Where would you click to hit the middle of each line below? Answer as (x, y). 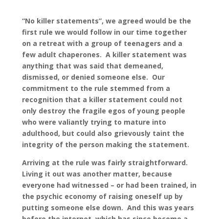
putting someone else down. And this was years (108, 208)
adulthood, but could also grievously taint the (103, 133)
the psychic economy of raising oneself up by (102, 197)
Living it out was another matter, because (97, 174)
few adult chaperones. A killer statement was (104, 55)
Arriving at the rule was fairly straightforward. (106, 163)
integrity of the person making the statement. (105, 145)
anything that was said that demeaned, (92, 66)
